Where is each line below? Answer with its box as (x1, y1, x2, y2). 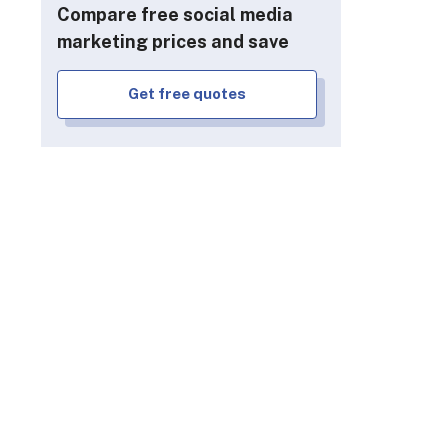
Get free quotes (127, 85, 246, 102)
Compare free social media (57, 4, 293, 25)
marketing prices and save (57, 31, 289, 52)
